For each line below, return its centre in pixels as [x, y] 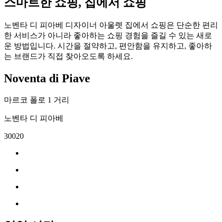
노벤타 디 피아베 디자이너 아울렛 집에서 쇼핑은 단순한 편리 [111, 25]
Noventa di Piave [47, 79]
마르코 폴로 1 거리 [37, 100]
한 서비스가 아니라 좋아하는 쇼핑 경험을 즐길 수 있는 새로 [108, 36]
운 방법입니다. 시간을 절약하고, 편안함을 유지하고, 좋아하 [108, 46]
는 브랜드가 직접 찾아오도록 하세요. [68, 56]
